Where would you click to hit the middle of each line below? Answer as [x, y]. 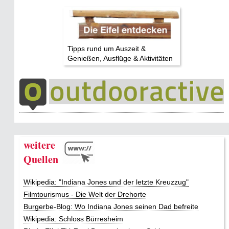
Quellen [41, 159]
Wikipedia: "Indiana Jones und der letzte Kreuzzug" [106, 182]
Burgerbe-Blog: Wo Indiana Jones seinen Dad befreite [111, 206]
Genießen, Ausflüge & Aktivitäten [120, 58]
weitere [39, 145]
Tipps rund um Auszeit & [107, 48]
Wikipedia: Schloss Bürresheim [73, 219]
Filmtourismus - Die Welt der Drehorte [85, 194]
